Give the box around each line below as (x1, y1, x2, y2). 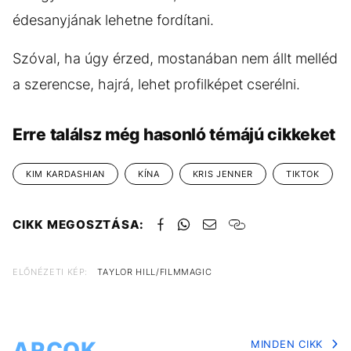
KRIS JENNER (192, 168, 253, 180)
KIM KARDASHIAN (26, 168, 106, 180)
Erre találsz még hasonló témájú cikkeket (13, 125, 335, 145)
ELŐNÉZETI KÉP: (13, 266, 89, 278)
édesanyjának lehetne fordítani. (13, 12, 218, 29)
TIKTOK (285, 168, 320, 180)
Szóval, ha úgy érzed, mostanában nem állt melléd (13, 50, 338, 67)
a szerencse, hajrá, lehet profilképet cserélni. (13, 76, 300, 93)
